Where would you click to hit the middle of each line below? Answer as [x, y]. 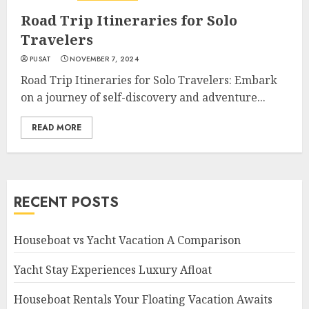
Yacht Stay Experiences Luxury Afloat [113, 270]
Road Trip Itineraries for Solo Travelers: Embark [149, 80]
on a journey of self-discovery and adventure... [143, 97]
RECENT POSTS [66, 202]
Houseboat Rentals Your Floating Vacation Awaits [143, 299]
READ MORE [57, 128]
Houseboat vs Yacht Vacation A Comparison [127, 240]
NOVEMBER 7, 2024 [104, 59]
